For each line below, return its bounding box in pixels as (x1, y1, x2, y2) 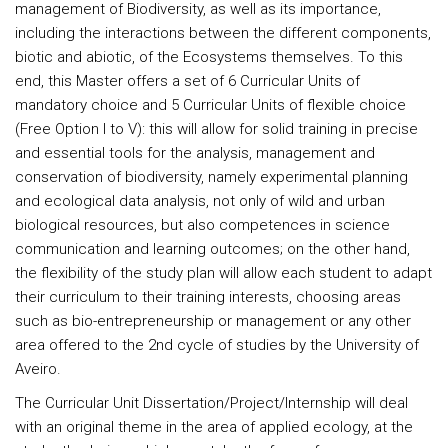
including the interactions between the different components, (15, 24, 431, 42)
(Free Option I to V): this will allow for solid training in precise (15, 120, 418, 138)
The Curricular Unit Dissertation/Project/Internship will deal (15, 394, 408, 412)
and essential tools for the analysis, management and (15, 144, 375, 162)
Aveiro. (15, 360, 61, 378)
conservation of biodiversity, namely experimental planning (15, 168, 408, 186)
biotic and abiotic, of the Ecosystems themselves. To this (15, 48, 403, 66)
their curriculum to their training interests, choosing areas (15, 288, 401, 306)
